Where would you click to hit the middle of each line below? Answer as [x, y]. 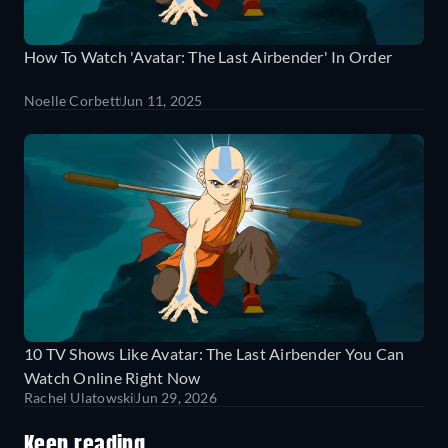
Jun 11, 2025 [161, 100]
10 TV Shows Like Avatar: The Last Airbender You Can [214, 353]
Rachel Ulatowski [79, 397]
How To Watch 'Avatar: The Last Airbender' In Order [208, 56]
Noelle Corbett [72, 100]
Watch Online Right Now [112, 377]
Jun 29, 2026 [176, 397]
